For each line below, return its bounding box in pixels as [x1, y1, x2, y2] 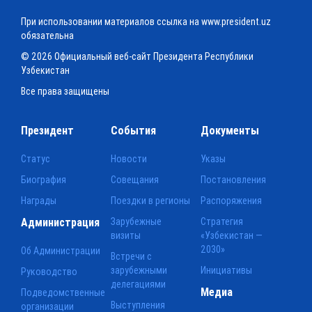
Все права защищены [21, 84, 109, 97]
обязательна [21, 29, 74, 42]
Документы [201, 123, 260, 137]
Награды [21, 194, 56, 207]
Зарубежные [111, 214, 162, 228]
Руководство [21, 265, 77, 278]
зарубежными [111, 263, 168, 276]
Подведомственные [21, 286, 105, 299]
